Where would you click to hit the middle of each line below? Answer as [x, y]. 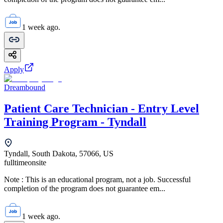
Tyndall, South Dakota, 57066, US [59, 154]
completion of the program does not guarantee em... [85, 189]
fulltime [16, 163]
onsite [37, 163]
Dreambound [25, 87]
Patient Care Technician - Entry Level [102, 108]
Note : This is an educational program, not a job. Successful [97, 180]
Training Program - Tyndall [75, 122]
